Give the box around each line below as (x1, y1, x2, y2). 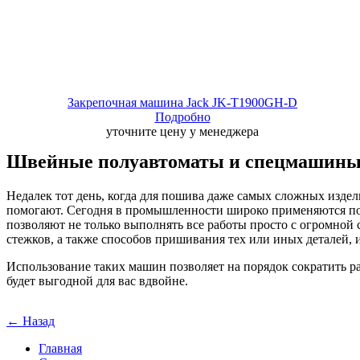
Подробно (154, 110, 211, 124)
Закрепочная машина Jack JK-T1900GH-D (67, 96, 297, 109)
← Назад (6, 314, 55, 328)
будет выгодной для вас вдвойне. (6, 273, 188, 288)
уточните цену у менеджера (106, 125, 259, 138)
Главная (39, 342, 82, 355)
